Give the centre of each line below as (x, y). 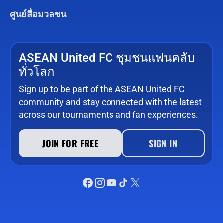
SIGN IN (163, 143)
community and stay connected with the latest (110, 102)
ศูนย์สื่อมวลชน (38, 14)
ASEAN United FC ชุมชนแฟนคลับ (107, 57)
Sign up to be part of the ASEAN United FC (102, 89)
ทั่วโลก (37, 71)
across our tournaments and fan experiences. (108, 114)
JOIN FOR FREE (70, 143)
